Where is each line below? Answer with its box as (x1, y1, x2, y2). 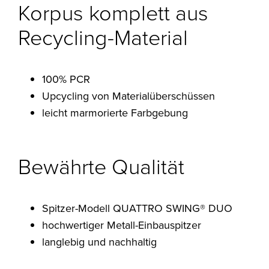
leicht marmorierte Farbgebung (42, 104, 189, 120)
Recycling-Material (18, 21, 189, 52)
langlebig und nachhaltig (42, 234, 157, 249)
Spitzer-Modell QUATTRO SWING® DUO (42, 200, 233, 216)
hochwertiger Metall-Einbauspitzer (42, 217, 202, 232)
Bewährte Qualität (18, 150, 185, 181)
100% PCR (42, 71, 91, 86)
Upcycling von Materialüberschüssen (42, 88, 216, 103)
